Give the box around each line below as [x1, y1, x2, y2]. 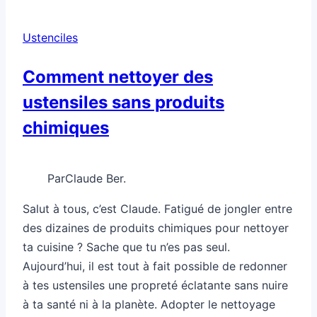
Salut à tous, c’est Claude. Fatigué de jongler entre [23, 201, 292, 216]
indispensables [83, 16, 162, 30]
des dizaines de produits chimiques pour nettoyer [23, 220, 289, 235]
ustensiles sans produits [23, 91, 224, 113]
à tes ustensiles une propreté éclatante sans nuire [23, 277, 288, 292]
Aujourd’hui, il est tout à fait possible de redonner [23, 258, 287, 273]
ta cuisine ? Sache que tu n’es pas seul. [23, 239, 230, 254]
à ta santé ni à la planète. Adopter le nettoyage [23, 296, 275, 311]
